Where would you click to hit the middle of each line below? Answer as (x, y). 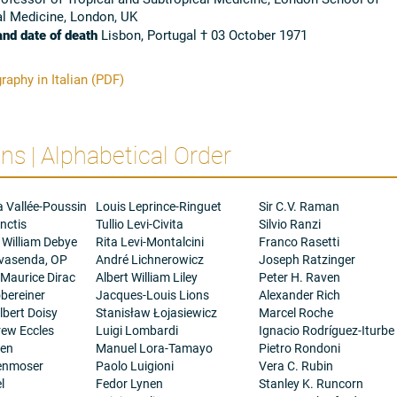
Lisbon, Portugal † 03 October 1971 (202, 34)
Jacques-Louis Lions (153, 295)
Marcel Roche (296, 313)
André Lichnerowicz (150, 260)
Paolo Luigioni (135, 366)
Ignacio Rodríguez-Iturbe (326, 331)
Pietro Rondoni (299, 348)
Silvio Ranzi (289, 224)
